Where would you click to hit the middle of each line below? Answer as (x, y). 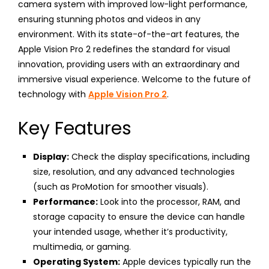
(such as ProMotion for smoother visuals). (121, 186)
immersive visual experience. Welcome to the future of (134, 79)
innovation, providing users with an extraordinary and (129, 64)
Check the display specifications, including (159, 156)
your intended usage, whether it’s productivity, (130, 231)
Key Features (75, 128)
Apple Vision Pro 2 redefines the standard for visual (124, 49)
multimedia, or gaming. (82, 246)
